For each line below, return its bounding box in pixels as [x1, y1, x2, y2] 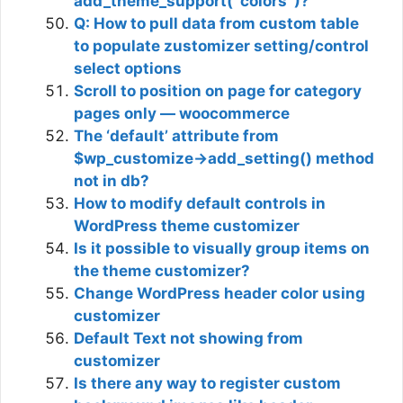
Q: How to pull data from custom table [74, 13, 359, 32]
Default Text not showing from [74, 328, 303, 347]
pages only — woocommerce [74, 103, 290, 122]
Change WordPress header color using [74, 283, 365, 302]
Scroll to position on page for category [74, 81, 362, 100]
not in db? [74, 171, 149, 190]
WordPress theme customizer [74, 216, 300, 235]
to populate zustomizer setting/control [74, 36, 369, 55]
